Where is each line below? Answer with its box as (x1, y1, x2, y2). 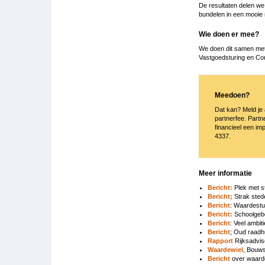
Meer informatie (199, 169, 252, 177)
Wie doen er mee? (199, 30, 259, 38)
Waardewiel (208, 245, 243, 253)
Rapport (208, 237, 233, 244)
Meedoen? (215, 91, 250, 99)
